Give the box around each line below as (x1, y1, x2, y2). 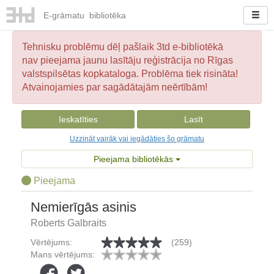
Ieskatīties (58, 114, 98, 124)
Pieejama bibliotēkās (94, 154, 176, 164)
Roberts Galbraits (31, 218, 106, 228)
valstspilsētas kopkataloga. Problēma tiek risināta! (22, 68, 238, 79)
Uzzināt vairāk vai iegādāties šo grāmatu (70, 135, 204, 143)
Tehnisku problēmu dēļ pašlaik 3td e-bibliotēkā (22, 42, 223, 52)
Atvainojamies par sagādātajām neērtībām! (22, 82, 207, 92)
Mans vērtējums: (31, 250, 95, 259)
